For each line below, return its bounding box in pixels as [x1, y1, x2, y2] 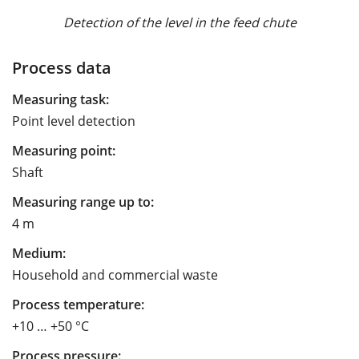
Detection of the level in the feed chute [63, 13, 296, 31]
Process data [12, 55, 111, 79]
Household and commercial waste [12, 265, 218, 284]
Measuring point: [12, 141, 115, 159]
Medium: [12, 244, 66, 262]
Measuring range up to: [12, 192, 154, 211]
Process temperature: [12, 295, 144, 313]
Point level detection [12, 111, 135, 130]
